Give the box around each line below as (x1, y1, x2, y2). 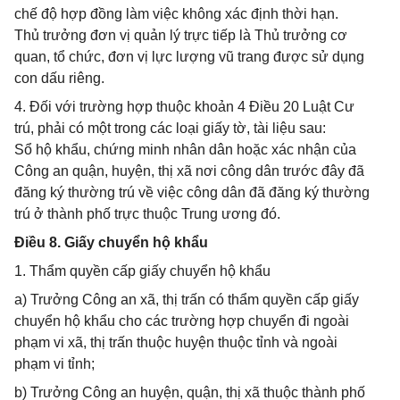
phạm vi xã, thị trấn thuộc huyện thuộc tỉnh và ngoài (14, 335, 337, 350)
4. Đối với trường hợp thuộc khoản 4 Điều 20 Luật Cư (14, 99, 354, 114)
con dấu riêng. (14, 71, 104, 86)
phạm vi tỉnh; (14, 356, 95, 371)
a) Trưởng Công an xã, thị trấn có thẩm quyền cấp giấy (14, 292, 359, 307)
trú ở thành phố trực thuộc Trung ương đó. (14, 206, 280, 221)
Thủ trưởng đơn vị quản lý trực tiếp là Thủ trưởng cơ (14, 28, 347, 43)
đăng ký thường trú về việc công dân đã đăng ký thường (14, 185, 370, 200)
